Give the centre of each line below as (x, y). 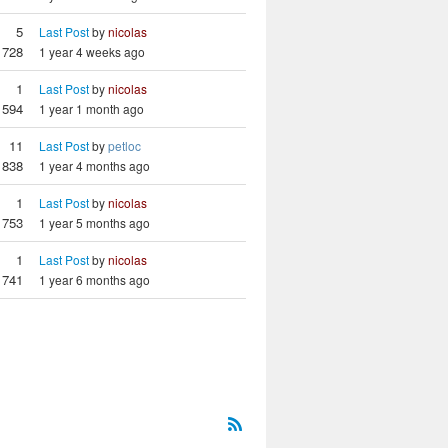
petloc (124, 145)
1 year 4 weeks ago (92, 51)
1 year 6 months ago (94, 279)
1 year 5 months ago (94, 222)
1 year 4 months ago (94, 165)
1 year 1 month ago (91, 108)
